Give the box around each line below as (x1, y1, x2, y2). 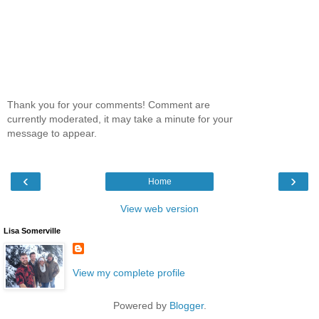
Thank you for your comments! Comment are (7, 99, 210, 111)
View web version (120, 202, 199, 214)
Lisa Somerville (4, 226, 61, 235)
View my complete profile (72, 266, 185, 278)
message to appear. (7, 127, 97, 140)
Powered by (113, 299, 169, 311)
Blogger (169, 299, 204, 311)
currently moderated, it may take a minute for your (7, 113, 233, 125)
